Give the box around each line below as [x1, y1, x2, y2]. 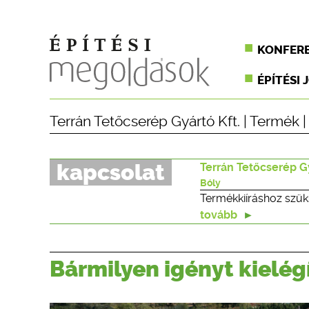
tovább [200, 208, 240, 221]
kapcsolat [57, 159, 165, 186]
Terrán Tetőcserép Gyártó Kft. [50, 113, 240, 130]
